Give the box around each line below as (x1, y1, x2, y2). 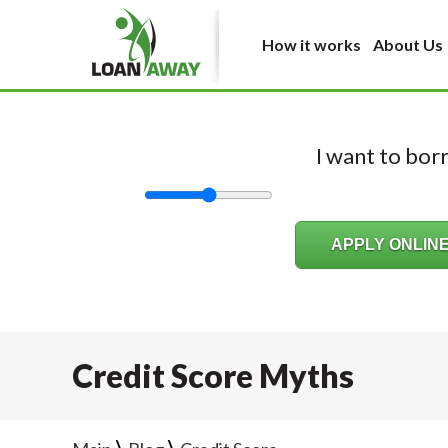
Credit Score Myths (72, 356, 354, 395)
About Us (373, 35, 443, 54)
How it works (262, 35, 361, 54)
